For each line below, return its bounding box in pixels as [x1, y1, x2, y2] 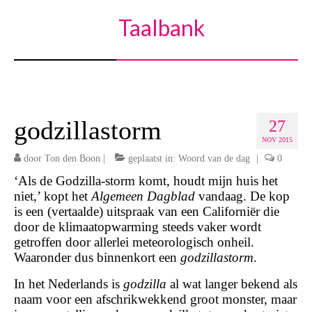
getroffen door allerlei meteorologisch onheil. [14, 235, 254, 249]
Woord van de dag [178, 153, 250, 164]
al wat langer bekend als [170, 276, 297, 291]
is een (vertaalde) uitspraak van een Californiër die [14, 204, 279, 219]
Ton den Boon [45, 153, 100, 164]
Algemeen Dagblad [91, 189, 195, 203]
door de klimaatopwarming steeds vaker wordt [14, 219, 261, 234]
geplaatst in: [125, 153, 178, 164]
